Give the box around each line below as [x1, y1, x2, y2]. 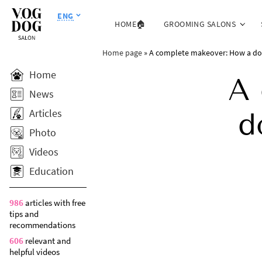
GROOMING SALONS [163, 18, 236, 29]
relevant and [23, 235, 71, 246]
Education [29, 164, 74, 178]
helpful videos [9, 246, 60, 257]
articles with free [23, 197, 85, 208]
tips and [9, 208, 39, 219]
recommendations [9, 219, 75, 230]
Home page [102, 47, 142, 58]
